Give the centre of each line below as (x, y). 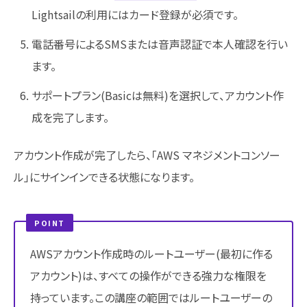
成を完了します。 (70, 118)
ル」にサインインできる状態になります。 (104, 176)
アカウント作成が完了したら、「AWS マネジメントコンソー (147, 155)
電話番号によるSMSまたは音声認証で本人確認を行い (159, 44)
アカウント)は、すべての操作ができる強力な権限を (148, 275)
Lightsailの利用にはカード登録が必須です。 (135, 14)
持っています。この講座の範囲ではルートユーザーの (151, 297)
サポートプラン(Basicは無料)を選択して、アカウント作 (157, 96)
